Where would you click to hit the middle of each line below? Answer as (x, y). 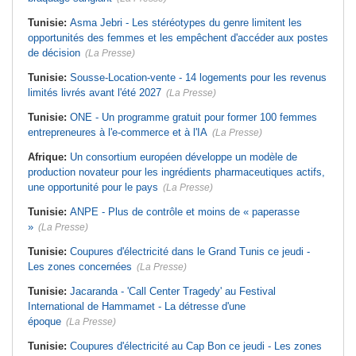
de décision (54, 53)
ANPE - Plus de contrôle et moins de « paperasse (185, 212)
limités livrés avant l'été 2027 (95, 93)
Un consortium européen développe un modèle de (184, 157)
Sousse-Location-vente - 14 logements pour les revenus (198, 78)
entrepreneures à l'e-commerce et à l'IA (118, 133)
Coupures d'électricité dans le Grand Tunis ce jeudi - (190, 252)
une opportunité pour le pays (93, 188)
